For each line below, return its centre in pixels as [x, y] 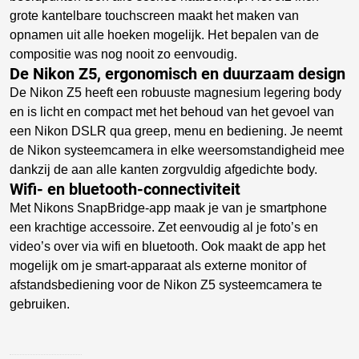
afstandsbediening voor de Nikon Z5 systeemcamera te [166, 285]
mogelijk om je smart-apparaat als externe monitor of [158, 266]
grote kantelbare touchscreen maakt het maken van [154, 16]
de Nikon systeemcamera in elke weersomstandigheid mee [177, 150]
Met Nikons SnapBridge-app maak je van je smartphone [168, 208]
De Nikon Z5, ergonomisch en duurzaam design [177, 74]
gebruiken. [40, 304]
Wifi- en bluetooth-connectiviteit [125, 189]
